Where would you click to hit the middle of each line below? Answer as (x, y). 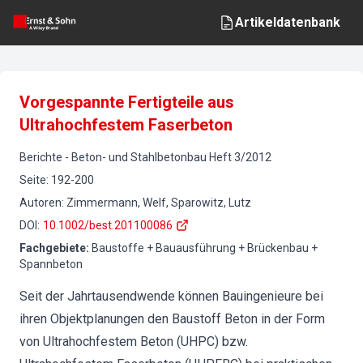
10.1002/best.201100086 (108, 225)
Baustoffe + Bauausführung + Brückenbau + (205, 248)
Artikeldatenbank (288, 22)
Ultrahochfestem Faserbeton (126, 125)
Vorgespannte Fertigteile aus (127, 102)
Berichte (41, 157)
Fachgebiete (53, 248)
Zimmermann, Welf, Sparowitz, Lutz (159, 203)
